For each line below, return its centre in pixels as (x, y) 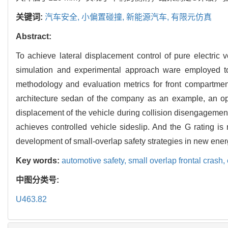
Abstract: (34, 37)
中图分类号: (38, 180)
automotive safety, (95, 161)
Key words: (39, 161)
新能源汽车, (149, 17)
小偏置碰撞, (104, 17)
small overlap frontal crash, (178, 161)
